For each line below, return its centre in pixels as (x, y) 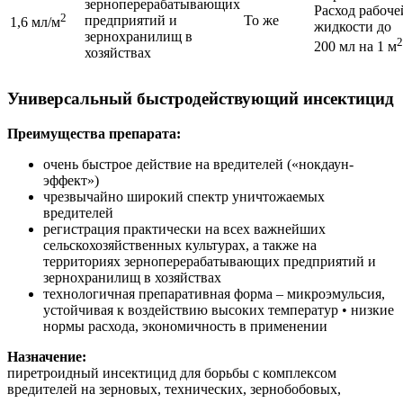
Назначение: (47, 356)
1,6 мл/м (35, 22)
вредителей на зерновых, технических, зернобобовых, (174, 389)
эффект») (71, 180)
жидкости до (353, 27)
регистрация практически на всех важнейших (184, 228)
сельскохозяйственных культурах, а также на (180, 245)
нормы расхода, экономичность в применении (185, 326)
